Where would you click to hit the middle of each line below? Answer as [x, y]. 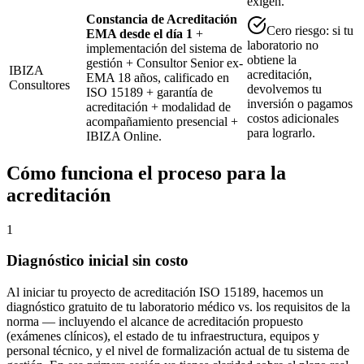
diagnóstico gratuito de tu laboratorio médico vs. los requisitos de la [178, 307]
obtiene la [272, 59]
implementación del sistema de [164, 48]
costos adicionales [293, 118]
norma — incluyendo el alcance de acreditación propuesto [155, 322]
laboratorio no [283, 45]
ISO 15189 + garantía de [149, 92]
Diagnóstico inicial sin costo [97, 261]
